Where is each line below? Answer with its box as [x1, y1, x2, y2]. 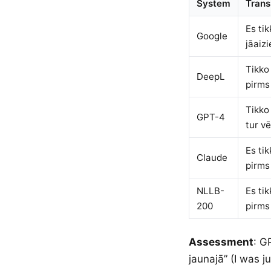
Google [197, 30, 227, 42]
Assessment [189, 236, 253, 248]
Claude [197, 152, 227, 163]
